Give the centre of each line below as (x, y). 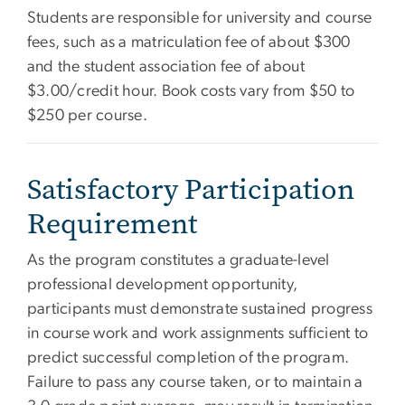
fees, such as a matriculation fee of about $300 (189, 43)
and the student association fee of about (166, 67)
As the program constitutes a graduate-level (179, 261)
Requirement (112, 224)
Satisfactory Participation (191, 190)
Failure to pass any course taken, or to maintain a (195, 383)
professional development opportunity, (163, 285)
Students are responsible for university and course (200, 19)
